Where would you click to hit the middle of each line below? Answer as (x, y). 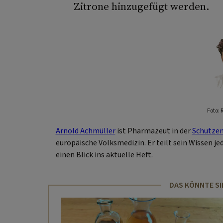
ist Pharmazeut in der (154, 131)
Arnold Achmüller (85, 131)
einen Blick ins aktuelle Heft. (104, 155)
